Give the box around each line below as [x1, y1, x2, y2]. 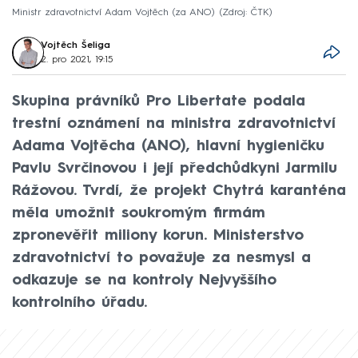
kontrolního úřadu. [12, 295, 147, 310]
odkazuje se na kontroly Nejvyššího [12, 272, 276, 288]
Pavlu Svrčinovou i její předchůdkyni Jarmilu [12, 161, 337, 176]
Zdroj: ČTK [222, 7, 269, 18]
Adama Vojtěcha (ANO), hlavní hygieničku [12, 138, 324, 153]
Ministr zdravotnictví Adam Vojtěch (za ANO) [12, 7, 215, 18]
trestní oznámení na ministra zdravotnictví [12, 116, 336, 131]
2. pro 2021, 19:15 [41, 54, 113, 65]
